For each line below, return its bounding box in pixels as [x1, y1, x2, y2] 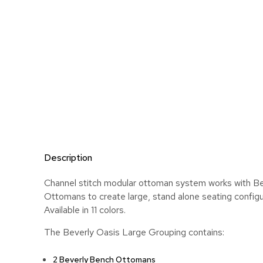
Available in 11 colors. [44, 204, 126, 216]
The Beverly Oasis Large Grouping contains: [44, 226, 224, 238]
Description [44, 151, 92, 164]
